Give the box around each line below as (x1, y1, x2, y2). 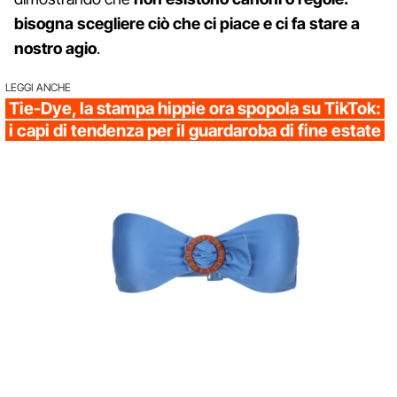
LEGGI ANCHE (5, 80, 71, 94)
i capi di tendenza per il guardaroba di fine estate (9, 120, 381, 141)
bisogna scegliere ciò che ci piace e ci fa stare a (14, 13, 360, 33)
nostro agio (14, 38, 97, 58)
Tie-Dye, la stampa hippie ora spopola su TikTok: (9, 97, 381, 119)
